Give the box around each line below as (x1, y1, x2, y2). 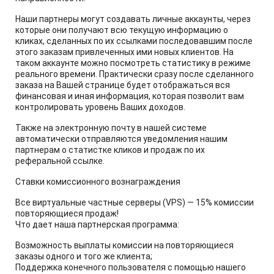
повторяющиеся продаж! (15, 209, 119, 218)
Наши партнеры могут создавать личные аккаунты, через (15, 14, 251, 24)
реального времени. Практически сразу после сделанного (15, 69, 254, 79)
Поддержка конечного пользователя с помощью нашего (15, 262, 246, 272)
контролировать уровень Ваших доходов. (15, 102, 185, 112)
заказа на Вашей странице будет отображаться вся (15, 80, 230, 90)
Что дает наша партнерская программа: (15, 220, 179, 229)
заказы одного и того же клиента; (15, 251, 152, 261)
